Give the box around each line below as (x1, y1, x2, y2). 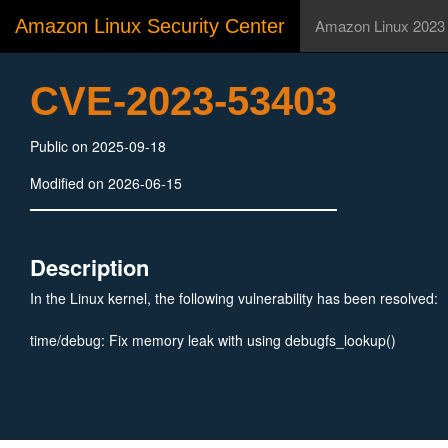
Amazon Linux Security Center (15, 15, 285, 37)
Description (30, 251, 149, 283)
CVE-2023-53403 (30, 79, 337, 123)
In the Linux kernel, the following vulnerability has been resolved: (30, 288, 438, 308)
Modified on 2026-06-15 (30, 173, 182, 193)
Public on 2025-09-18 (30, 136, 166, 156)
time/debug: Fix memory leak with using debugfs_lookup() (30, 330, 396, 350)
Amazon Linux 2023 (315, 15, 445, 36)
